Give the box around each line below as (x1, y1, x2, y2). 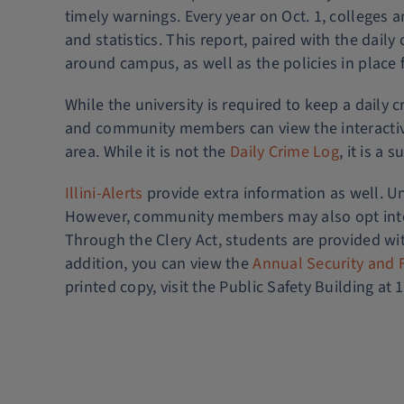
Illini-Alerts (64, 182, 143, 206)
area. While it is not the (64, 141, 230, 164)
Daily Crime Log (229, 141, 340, 164)
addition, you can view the (64, 252, 253, 276)
